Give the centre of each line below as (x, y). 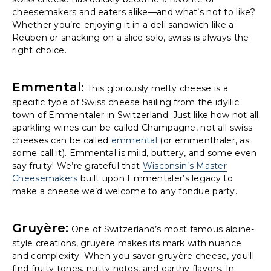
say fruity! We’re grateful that (77, 165)
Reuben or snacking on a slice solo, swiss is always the (131, 37)
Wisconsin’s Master (185, 165)
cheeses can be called (62, 140)
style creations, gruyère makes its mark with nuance (127, 243)
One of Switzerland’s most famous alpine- (162, 229)
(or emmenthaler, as (204, 140)
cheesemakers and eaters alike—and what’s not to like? (134, 12)
